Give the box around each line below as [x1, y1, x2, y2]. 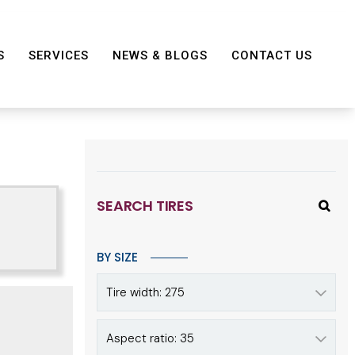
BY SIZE [97, 248, 139, 265]
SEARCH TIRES [97, 195, 193, 216]
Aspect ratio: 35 [106, 330, 195, 346]
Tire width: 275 [106, 284, 185, 300]
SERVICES [28, 48, 89, 63]
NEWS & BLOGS [112, 48, 208, 63]
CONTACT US [231, 48, 312, 63]
